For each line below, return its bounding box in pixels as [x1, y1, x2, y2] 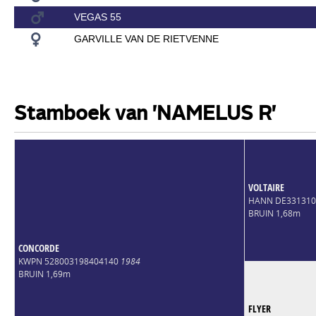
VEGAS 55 [73, 11, 121, 23]
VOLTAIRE [248, 180, 284, 194]
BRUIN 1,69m [18, 267, 71, 280]
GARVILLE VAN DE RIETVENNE [73, 32, 219, 44]
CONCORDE [18, 241, 59, 255]
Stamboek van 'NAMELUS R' [13, 104, 276, 125]
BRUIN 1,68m [248, 207, 300, 219]
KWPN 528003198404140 [18, 255, 121, 267]
